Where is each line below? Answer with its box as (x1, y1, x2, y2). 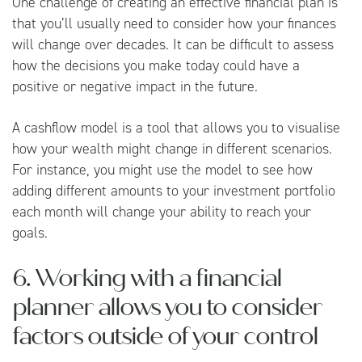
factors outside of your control (12, 321, 318, 351)
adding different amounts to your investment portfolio (12, 180, 335, 200)
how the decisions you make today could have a (12, 55, 300, 75)
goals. (12, 222, 48, 242)
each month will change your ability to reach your (12, 201, 311, 221)
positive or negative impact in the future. (12, 76, 258, 96)
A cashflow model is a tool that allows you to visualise (12, 117, 340, 137)
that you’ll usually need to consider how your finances (12, 13, 336, 33)
